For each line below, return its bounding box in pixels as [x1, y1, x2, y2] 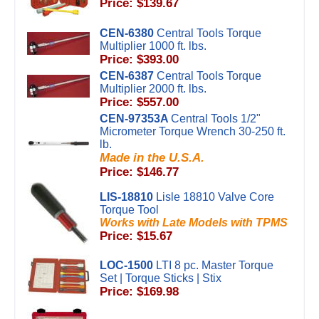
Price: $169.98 [100, 285, 179, 298]
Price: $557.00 [100, 95, 179, 109]
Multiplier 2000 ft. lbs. [100, 83, 206, 95]
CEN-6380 [100, 27, 154, 39]
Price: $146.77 [100, 165, 179, 179]
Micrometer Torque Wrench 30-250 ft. [100, 125, 286, 137]
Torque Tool [100, 204, 159, 216]
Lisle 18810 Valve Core [156, 191, 274, 203]
